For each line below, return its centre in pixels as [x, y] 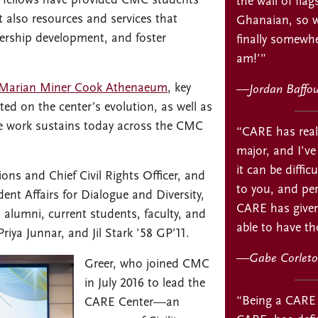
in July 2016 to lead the [145, 283]
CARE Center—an [132, 302]
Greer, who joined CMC [147, 264]
